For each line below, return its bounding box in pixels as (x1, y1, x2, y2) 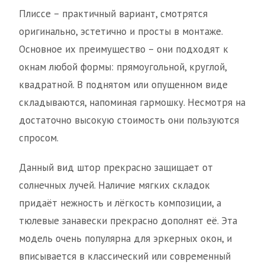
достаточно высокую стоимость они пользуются (19, 114, 239, 127)
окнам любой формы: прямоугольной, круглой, (19, 60, 227, 74)
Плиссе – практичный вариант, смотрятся (19, 7, 208, 21)
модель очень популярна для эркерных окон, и (19, 232, 232, 245)
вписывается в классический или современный (19, 250, 231, 263)
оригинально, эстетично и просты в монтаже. (19, 25, 222, 38)
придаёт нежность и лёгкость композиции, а (19, 196, 221, 210)
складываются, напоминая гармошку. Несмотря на (19, 96, 245, 109)
